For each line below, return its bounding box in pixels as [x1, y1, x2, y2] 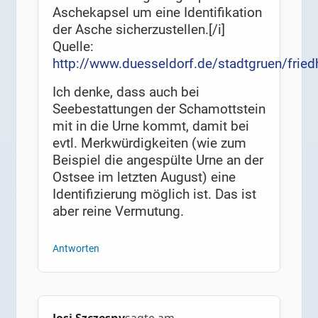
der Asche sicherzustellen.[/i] [52, 21, 225, 38]
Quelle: [52, 38, 94, 55]
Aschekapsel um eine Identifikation [52, 4, 262, 21]
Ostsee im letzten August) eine [52, 168, 236, 185]
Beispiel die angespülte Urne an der [52, 151, 263, 168]
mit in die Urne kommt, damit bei [52, 117, 249, 134]
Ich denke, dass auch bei [52, 83, 199, 100]
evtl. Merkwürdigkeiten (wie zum [52, 134, 246, 151]
